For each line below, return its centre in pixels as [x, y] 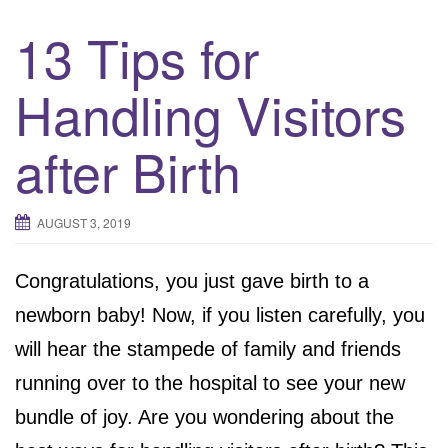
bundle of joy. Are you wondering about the [204, 416]
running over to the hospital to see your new [210, 382]
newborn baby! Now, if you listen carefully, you [220, 314]
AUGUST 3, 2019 [84, 222]
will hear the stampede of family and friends [208, 348]
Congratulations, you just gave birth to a [192, 280]
